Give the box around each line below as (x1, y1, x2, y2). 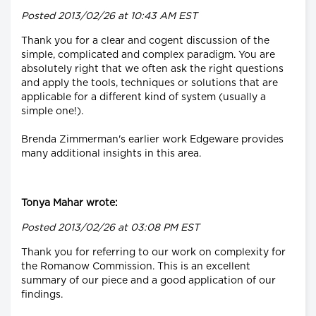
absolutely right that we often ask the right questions (21, 63, 284, 74)
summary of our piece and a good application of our (21, 275, 276, 286)
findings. (21, 289, 63, 300)
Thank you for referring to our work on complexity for (21, 247, 286, 257)
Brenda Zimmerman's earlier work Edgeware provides (21, 134, 284, 145)
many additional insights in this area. (21, 148, 201, 159)
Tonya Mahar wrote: (21, 197, 118, 208)
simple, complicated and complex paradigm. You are (21, 49, 275, 60)
